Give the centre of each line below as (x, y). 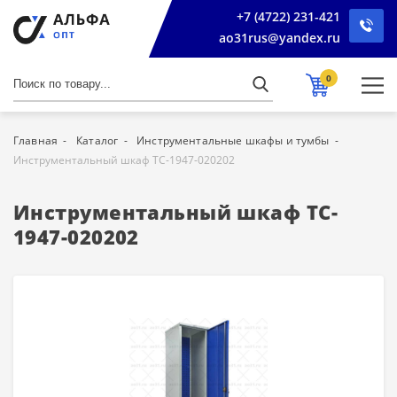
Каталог (97, 140)
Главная (36, 140)
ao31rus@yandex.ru (280, 38)
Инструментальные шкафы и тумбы (233, 140)
